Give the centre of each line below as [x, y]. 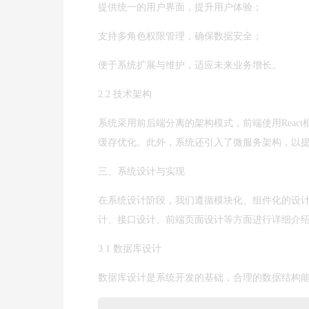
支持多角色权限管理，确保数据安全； [180, 36]
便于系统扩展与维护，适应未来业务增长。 [190, 65]
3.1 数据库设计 [130, 249]
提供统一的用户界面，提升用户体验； [180, 7]
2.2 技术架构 [125, 94]
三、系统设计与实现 [141, 171]
